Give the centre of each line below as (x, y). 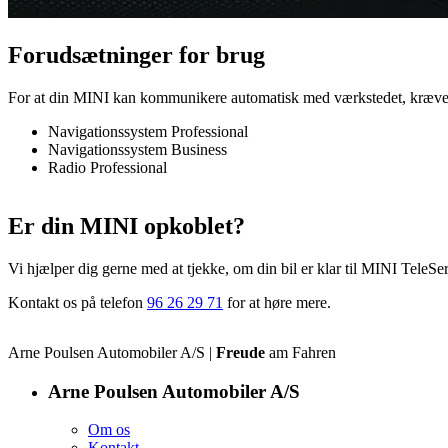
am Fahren (302, 352)
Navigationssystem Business (137, 150)
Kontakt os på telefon (77, 302)
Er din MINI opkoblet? (126, 226)
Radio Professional (107, 168)
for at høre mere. (277, 302)
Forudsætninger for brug (136, 55)
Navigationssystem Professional (148, 132)
